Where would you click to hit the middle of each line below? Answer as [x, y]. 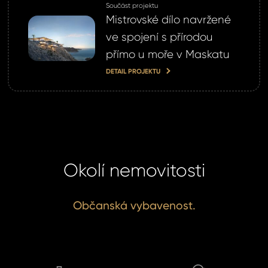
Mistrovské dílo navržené [168, 20]
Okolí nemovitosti [134, 170]
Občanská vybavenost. [134, 206]
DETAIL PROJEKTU [133, 71]
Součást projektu [132, 6]
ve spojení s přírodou [159, 37]
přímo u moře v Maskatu [167, 54]
